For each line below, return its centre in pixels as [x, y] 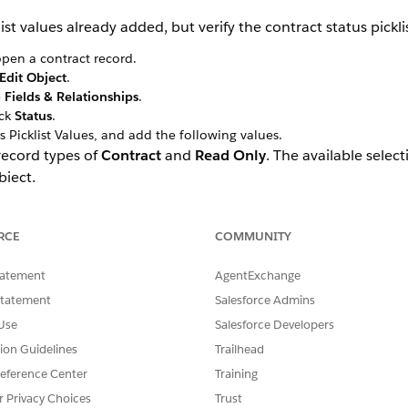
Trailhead [240, 349]
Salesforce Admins [265, 300]
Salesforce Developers [275, 325]
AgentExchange [258, 275]
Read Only [230, 155]
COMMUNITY [253, 236]
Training [236, 374]
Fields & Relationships [71, 97]
